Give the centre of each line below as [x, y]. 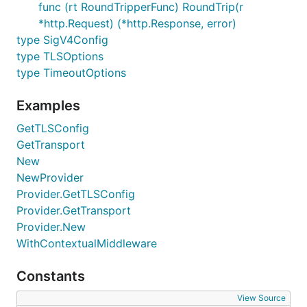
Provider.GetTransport [74, 210]
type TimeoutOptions [71, 73]
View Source [261, 298]
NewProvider [50, 177]
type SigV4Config [62, 40]
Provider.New [51, 227]
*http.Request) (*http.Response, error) [137, 23]
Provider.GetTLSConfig [76, 194]
